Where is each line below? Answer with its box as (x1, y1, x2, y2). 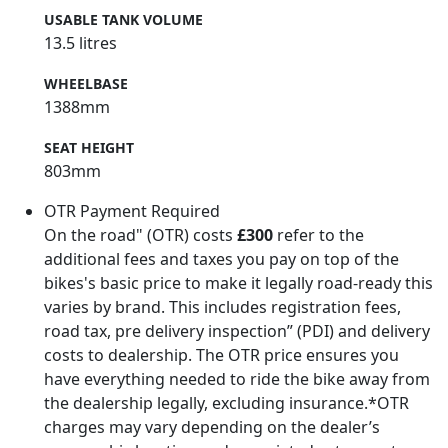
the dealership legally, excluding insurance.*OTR (44, 392, 409, 415)
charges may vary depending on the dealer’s (44, 416, 380, 439)
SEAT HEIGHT (44, 138, 134, 158)
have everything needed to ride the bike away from (44, 368, 430, 391)
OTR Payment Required (44, 200, 220, 223)
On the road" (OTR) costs (44, 224, 237, 247)
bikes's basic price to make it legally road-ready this (44, 272, 433, 295)
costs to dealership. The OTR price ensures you (44, 344, 399, 367)
